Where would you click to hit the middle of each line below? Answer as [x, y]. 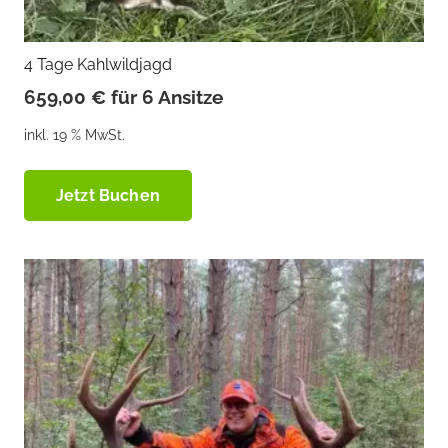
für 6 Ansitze [167, 96]
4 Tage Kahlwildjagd [98, 65]
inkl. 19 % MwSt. [74, 135]
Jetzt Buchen [108, 195]
